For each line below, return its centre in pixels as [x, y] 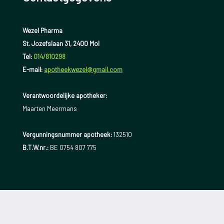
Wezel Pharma [42, 31]
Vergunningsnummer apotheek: [67, 135]
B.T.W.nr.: [35, 148]
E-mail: [33, 70]
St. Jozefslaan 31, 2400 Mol [61, 44]
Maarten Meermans [49, 109]
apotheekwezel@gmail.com [83, 70]
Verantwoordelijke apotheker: [64, 96]
